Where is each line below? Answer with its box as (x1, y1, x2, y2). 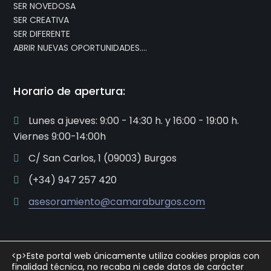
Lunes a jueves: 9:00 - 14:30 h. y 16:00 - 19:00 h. (28, 114, 240, 128)
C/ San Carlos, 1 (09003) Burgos (28, 151, 177, 166)
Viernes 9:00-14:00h (13, 129, 106, 144)
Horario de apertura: (13, 83, 126, 99)
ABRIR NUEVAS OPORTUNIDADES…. (13, 42, 148, 54)
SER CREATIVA (13, 14, 70, 27)
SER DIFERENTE (13, 28, 71, 41)
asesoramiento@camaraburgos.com (28, 195, 206, 209)
